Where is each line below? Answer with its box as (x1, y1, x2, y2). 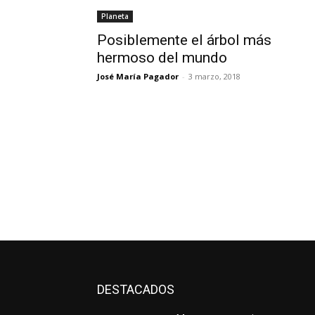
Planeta (101, 11, 129, 21)
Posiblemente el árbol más (97, 31, 271, 49)
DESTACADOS (97, 281, 174, 297)
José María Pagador (97, 70, 179, 82)
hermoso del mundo (97, 49, 227, 66)
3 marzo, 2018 (188, 70, 240, 82)
